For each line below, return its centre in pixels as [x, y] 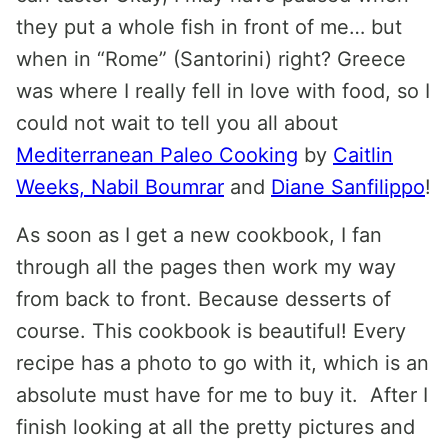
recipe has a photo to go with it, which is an [222, 363]
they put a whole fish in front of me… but [209, 27]
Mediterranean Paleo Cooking [157, 155]
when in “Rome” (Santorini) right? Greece [211, 59]
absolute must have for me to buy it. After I [222, 395]
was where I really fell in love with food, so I [223, 91]
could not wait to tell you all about [177, 123]
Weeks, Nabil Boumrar [120, 187]
